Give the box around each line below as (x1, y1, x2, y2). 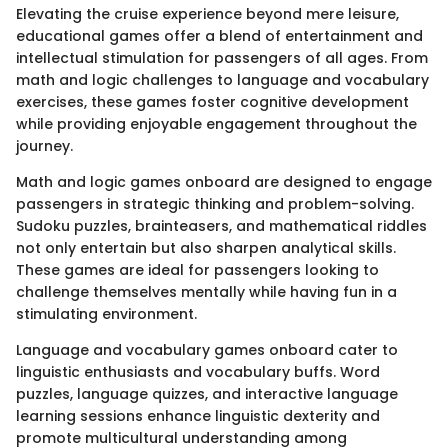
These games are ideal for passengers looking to (16, 260, 379, 280)
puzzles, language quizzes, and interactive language (16, 384, 398, 404)
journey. (16, 136, 73, 156)
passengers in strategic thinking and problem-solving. (16, 194, 414, 214)
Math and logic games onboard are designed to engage (16, 172, 432, 192)
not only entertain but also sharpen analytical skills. (16, 238, 396, 258)
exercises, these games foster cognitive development (16, 92, 409, 112)
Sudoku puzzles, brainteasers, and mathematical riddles (16, 216, 427, 236)
